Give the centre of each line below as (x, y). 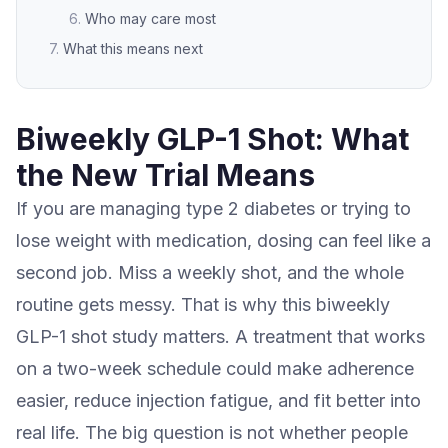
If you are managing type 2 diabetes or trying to (213, 208)
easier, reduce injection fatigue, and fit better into (218, 400)
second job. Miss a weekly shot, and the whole (210, 272)
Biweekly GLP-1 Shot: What (212, 138)
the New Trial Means (165, 174)
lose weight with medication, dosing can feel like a (223, 240)
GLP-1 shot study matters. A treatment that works (220, 336)
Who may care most (150, 18)
